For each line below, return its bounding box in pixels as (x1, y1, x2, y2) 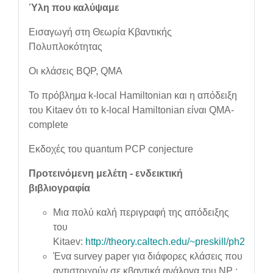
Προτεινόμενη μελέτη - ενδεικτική (29, 168, 183, 179)
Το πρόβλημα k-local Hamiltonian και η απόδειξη (29, 90, 237, 101)
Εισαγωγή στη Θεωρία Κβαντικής (29, 27, 172, 37)
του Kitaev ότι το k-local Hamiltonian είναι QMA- (29, 105, 234, 115)
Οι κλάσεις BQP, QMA (29, 66, 125, 76)
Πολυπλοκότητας (29, 41, 102, 52)
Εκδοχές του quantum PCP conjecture (29, 144, 193, 154)
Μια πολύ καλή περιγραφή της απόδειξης (53, 207, 229, 218)
